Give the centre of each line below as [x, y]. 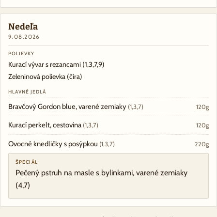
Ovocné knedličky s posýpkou [54, 144]
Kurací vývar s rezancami [45, 64]
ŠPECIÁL [27, 162]
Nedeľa [23, 27]
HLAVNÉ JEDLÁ [27, 92]
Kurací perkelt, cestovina [46, 125]
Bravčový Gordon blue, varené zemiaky [68, 106]
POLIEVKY [22, 53]
